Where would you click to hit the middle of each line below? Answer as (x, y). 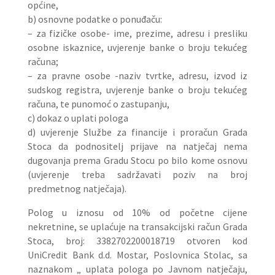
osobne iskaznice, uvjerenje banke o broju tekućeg (137, 47)
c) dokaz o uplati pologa (78, 118)
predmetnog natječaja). (77, 188)
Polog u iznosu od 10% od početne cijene (137, 212)
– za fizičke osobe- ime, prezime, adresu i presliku (137, 33)
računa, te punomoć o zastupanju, (98, 104)
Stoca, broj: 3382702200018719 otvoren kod (137, 241)
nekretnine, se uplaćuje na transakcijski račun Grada (137, 227)
